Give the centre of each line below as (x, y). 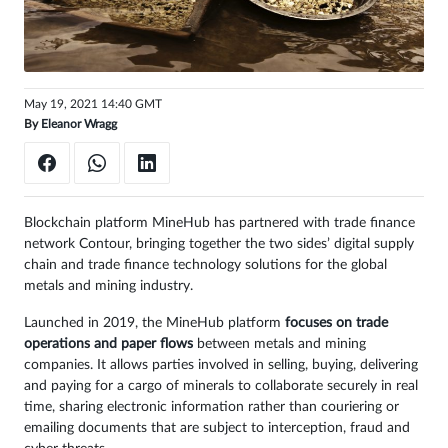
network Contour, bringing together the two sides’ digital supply (219, 244)
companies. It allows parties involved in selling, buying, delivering (221, 365)
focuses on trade (336, 323)
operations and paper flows (108, 344)
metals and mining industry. (108, 286)
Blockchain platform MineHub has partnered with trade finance (219, 223)
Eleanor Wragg (79, 123)
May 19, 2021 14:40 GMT (93, 103)
